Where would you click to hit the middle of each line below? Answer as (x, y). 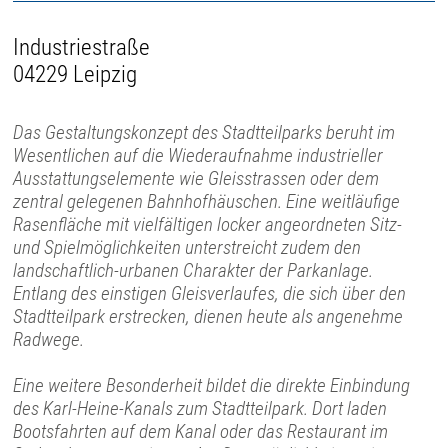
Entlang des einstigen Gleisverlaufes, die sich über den (210, 293)
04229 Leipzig (75, 74)
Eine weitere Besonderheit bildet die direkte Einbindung (212, 385)
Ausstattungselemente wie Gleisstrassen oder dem (196, 178)
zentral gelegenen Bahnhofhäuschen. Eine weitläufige (207, 201)
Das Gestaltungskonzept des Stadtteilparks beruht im (204, 132)
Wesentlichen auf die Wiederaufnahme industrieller (198, 155)
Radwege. (49, 339)
